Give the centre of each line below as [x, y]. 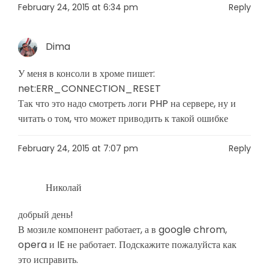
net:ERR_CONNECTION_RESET [89, 89]
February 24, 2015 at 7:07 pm [78, 148]
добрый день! [46, 215]
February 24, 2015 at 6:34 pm [78, 7]
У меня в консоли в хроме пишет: [86, 74]
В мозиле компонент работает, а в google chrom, [122, 230]
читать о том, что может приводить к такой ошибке [123, 119]
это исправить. [48, 260]
